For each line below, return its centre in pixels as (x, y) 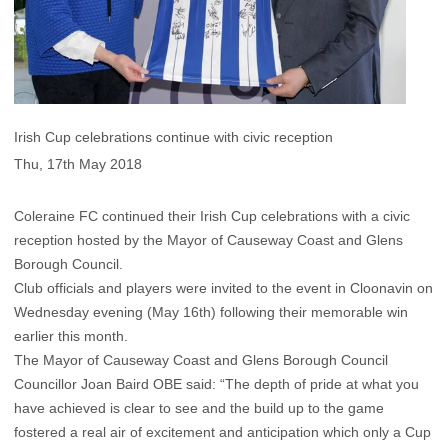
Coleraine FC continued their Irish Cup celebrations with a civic (212, 216)
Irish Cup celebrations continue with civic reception (173, 136)
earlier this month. (71, 336)
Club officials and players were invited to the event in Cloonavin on (223, 288)
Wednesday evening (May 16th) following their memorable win (211, 312)
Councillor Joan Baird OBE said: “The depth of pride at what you (216, 384)
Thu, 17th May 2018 (78, 164)
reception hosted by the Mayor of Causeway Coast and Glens (208, 240)
